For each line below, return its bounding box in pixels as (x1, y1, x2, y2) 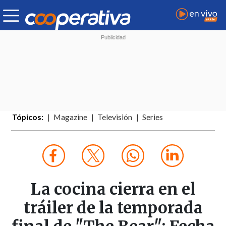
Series (142, 112, 163, 122)
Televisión (97, 112, 133, 122)
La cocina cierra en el (30, 179, 196, 200)
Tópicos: (12, 112, 44, 122)
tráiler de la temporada (23, 198, 203, 218)
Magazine (53, 112, 88, 122)
